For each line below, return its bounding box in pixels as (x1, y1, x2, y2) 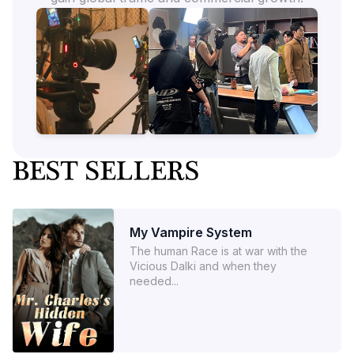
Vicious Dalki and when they (130, 258, 277, 273)
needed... (130, 273, 179, 288)
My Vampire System (130, 224, 252, 240)
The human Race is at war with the (130, 243, 307, 258)
